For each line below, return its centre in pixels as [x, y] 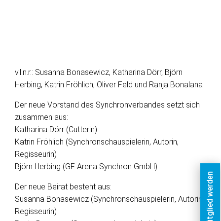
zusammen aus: [41, 117]
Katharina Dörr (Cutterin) [56, 129]
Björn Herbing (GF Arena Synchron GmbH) [86, 166]
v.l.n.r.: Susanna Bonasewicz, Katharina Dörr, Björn [99, 72]
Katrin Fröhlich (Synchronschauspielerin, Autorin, [97, 142]
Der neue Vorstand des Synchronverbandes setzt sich [107, 105]
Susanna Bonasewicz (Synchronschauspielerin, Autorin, [109, 199]
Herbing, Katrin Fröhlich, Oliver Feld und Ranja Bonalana [109, 85]
